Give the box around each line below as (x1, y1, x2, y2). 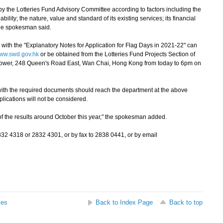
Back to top (169, 199, 203, 206)
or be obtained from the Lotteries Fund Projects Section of (38, 51, 195, 58)
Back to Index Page (95, 199, 153, 206)
